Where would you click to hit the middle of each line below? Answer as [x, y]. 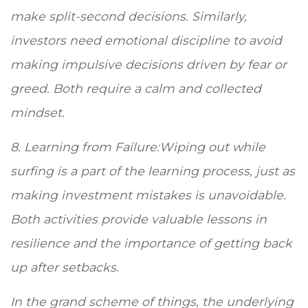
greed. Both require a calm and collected [136, 89]
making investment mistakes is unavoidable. [148, 195]
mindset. [39, 113]
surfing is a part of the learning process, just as [153, 171]
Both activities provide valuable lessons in [139, 219]
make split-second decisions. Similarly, [129, 16]
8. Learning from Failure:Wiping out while [138, 147]
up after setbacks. [66, 267]
